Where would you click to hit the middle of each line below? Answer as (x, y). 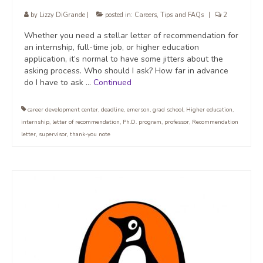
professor (177, 122)
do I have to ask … (59, 83)
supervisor (53, 135)
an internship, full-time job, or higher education (112, 48)
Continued (112, 83)
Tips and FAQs (182, 15)
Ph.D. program (142, 122)
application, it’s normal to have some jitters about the (124, 59)
